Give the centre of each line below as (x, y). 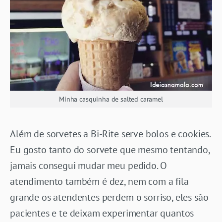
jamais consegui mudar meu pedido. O (88, 165)
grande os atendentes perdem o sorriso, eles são (109, 197)
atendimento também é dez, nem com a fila (99, 181)
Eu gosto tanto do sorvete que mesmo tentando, (110, 149)
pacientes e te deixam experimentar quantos (102, 213)
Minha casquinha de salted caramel (111, 99)
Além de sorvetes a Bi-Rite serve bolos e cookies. (110, 134)
